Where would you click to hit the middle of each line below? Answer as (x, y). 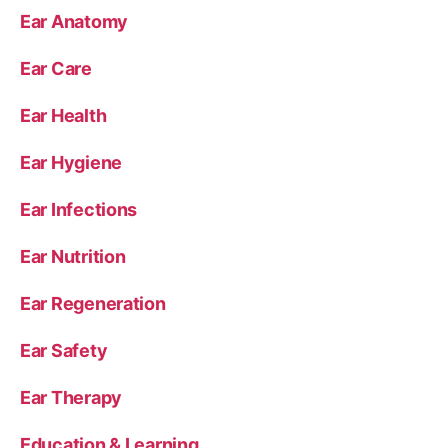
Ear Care (56, 68)
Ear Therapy (71, 397)
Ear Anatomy (74, 21)
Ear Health (63, 115)
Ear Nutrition (73, 256)
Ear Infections (79, 209)
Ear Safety (64, 350)
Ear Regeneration (93, 303)
